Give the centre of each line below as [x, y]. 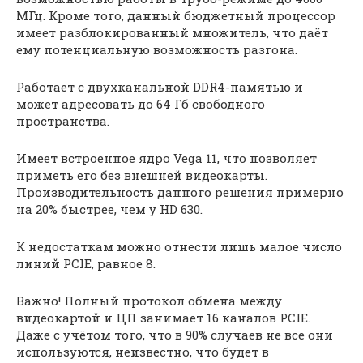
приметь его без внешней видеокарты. [142, 175]
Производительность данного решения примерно [180, 192]
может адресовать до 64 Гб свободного [141, 104]
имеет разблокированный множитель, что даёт [172, 32]
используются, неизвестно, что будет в [143, 352]
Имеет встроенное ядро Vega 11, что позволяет [167, 158]
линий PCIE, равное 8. [86, 263]
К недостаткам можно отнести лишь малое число [179, 246]
